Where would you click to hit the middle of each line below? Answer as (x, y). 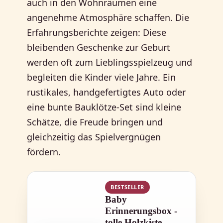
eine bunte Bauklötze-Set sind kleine (104, 107)
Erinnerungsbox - (141, 211)
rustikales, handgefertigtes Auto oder (107, 92)
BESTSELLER (127, 187)
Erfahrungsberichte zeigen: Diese (97, 33)
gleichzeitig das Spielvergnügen (94, 137)
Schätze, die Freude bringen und (95, 122)
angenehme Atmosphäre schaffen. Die (108, 18)
